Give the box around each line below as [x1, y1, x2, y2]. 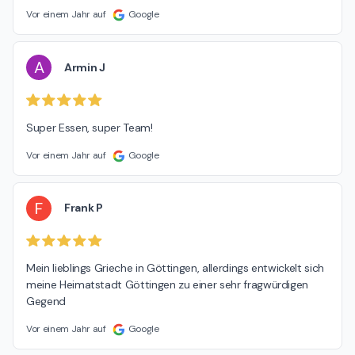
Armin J [64, 59, 105, 74]
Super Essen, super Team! [26, 120, 153, 135]
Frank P [64, 200, 103, 216]
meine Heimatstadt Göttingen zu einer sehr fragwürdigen [26, 277, 309, 292]
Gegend [26, 294, 66, 309]
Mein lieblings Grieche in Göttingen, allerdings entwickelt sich [26, 261, 324, 276]
